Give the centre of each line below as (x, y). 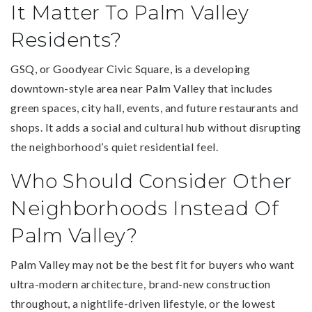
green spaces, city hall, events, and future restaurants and (155, 107)
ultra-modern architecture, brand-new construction (141, 283)
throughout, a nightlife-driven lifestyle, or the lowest (143, 303)
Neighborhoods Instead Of (145, 208)
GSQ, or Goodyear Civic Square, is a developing (130, 68)
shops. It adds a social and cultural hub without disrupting (156, 127)
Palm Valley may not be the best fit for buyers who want (153, 264)
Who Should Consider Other (151, 181)
